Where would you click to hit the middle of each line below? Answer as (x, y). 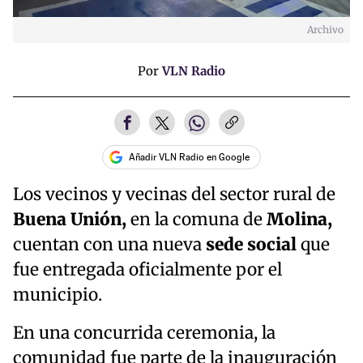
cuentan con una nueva (107, 245)
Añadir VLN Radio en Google (189, 158)
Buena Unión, (70, 220)
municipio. (58, 295)
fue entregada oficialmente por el (147, 270)
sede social (249, 245)
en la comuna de (196, 220)
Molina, (299, 220)
